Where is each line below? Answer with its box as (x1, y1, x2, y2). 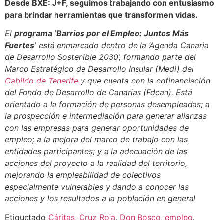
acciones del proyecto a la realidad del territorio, (5, 158, 187, 168)
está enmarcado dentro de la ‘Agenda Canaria (36, 40, 209, 51)
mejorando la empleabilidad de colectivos (5, 170, 161, 180)
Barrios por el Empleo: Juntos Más (56, 28, 189, 39)
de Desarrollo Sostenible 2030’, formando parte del (5, 52, 196, 62)
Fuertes (5, 40, 34, 51)
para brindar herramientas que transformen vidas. (5, 9, 198, 20)
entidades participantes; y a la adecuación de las (5, 146, 187, 157)
